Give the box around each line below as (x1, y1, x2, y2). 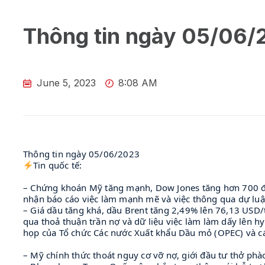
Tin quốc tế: (33, 159, 82, 172)
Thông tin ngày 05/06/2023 (23, 148, 140, 160)
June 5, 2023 (36, 77, 96, 89)
